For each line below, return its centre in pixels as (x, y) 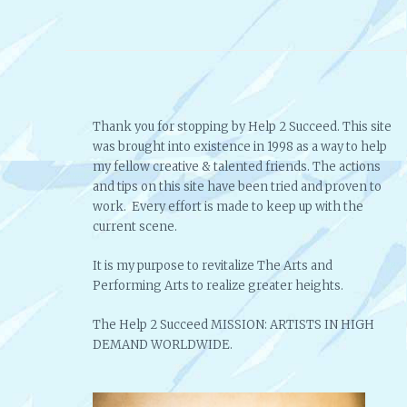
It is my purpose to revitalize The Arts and (213, 266)
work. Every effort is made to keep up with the (228, 207)
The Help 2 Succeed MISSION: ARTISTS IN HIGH (233, 324)
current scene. (135, 227)
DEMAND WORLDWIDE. (163, 344)
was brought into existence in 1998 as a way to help (240, 147)
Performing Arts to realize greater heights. (218, 286)
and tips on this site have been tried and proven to (237, 187)
